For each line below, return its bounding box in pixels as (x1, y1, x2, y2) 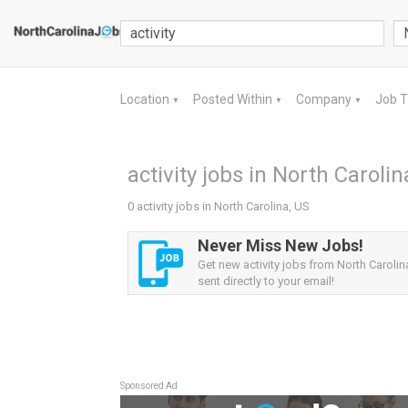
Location (120, 92, 172, 107)
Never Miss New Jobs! (198, 236, 363, 255)
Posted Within (193, 92, 275, 107)
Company (296, 92, 354, 107)
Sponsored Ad (120, 381, 178, 391)
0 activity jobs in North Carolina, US (127, 199, 310, 213)
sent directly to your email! (198, 274, 334, 288)
